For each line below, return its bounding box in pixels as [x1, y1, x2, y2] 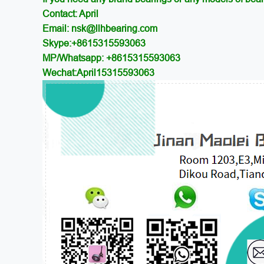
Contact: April [42, 8, 98, 19]
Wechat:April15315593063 [42, 67, 154, 78]
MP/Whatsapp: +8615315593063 [42, 52, 180, 63]
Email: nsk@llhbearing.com [42, 23, 157, 34]
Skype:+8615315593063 [42, 38, 146, 48]
